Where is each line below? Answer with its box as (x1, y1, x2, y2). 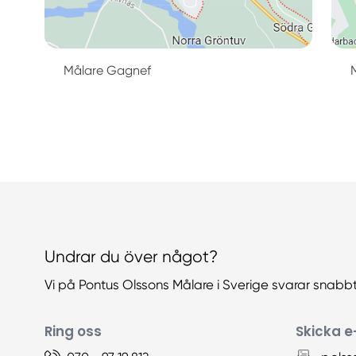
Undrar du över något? (44, 247, 218, 267)
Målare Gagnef (64, 62, 151, 78)
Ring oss (44, 322, 102, 342)
